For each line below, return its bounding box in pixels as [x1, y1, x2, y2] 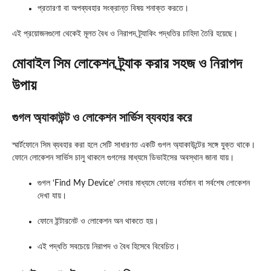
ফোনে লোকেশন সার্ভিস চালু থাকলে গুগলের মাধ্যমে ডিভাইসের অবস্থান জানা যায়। [12, 154, 234, 163]
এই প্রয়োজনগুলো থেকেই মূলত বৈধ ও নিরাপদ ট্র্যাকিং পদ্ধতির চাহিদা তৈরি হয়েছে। [12, 30, 238, 39]
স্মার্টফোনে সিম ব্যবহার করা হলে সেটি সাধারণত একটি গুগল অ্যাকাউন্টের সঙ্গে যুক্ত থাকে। [12, 141, 255, 150]
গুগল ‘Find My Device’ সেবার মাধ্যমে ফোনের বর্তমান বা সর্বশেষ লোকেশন [38, 179, 250, 188]
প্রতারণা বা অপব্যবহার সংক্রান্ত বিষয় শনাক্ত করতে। [38, 4, 189, 13]
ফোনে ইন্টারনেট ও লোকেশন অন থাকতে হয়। [38, 217, 158, 226]
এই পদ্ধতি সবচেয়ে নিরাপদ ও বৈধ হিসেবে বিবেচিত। [38, 243, 180, 252]
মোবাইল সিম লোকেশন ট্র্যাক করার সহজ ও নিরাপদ [12, 57, 242, 72]
